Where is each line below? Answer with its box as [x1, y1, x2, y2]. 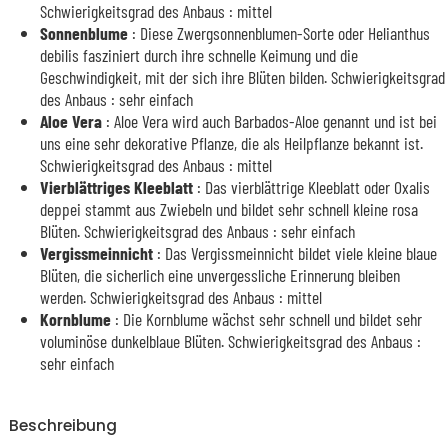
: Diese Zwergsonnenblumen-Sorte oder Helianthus [128, 21, 430, 44]
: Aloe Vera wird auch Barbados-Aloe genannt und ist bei [102, 109, 437, 132]
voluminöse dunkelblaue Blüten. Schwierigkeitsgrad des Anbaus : [40, 329, 421, 352]
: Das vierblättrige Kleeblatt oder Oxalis [193, 175, 430, 198]
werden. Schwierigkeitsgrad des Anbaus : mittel [40, 285, 322, 308]
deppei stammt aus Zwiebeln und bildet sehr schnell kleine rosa [40, 197, 418, 220]
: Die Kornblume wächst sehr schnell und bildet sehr [111, 307, 422, 330]
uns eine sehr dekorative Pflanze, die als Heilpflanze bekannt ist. [40, 131, 423, 154]
